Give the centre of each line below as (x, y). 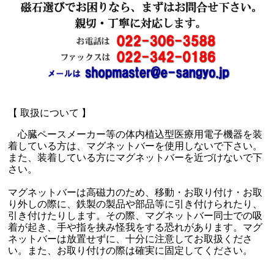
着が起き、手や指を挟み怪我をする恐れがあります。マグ (135, 228)
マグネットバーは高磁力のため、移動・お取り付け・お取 (135, 193)
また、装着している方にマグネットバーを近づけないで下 (135, 158)
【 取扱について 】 (50, 113)
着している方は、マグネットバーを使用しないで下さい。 (135, 146)
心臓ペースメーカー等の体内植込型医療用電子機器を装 (135, 135)
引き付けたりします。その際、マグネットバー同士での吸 (135, 216)
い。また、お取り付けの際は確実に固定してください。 (131, 251)
